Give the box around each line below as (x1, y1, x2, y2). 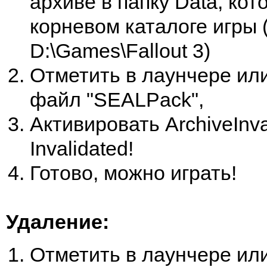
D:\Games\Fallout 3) (30, 39, 210, 62)
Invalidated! (30, 137, 133, 160)
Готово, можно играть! (30, 162, 237, 184)
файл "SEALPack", (30, 88, 204, 111)
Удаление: (6, 210, 109, 233)
